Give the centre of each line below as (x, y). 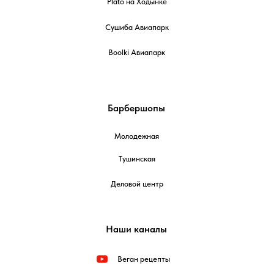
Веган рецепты (144, 259)
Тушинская (137, 158)
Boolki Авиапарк (137, 52)
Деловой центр (137, 183)
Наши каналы (136, 229)
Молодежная (136, 136)
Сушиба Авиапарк (137, 27)
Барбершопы (136, 108)
